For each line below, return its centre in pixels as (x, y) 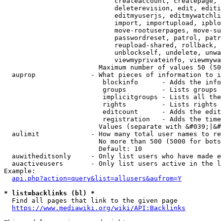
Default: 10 (73, 149)
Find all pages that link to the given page (91, 201)
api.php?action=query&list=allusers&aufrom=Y (97, 178)
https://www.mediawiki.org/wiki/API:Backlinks (99, 208)
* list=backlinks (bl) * (49, 193)
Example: (20, 171)
